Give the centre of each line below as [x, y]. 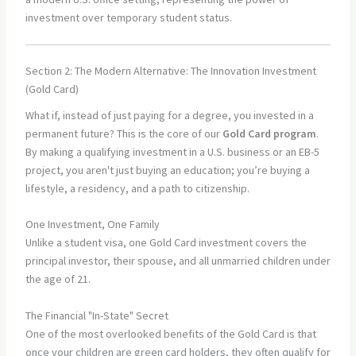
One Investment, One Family [92, 224]
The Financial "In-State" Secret [97, 315]
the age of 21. [58, 279]
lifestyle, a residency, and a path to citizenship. [137, 188]
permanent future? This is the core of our [124, 133]
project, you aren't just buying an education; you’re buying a [167, 170]
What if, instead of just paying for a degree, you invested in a [169, 115]
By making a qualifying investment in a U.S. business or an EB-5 [172, 151]
